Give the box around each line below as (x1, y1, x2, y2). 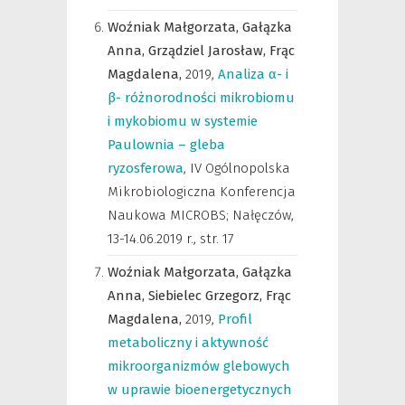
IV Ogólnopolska (190, 160, 290, 176)
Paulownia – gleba (108, 137, 225, 153)
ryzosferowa (108, 160, 184, 176)
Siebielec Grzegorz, (148, 287, 266, 304)
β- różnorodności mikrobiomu (108, 89, 295, 106)
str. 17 (200, 231, 234, 247)
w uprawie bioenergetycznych (108, 381, 292, 398)
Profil (218, 311, 252, 327)
